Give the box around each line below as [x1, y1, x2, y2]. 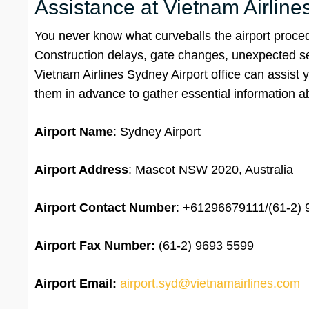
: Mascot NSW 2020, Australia [128, 163, 293, 177]
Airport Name [34, 125, 113, 139]
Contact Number [79, 201, 176, 215]
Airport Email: [34, 277, 117, 291]
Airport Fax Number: [34, 239, 155, 253]
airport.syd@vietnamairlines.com [120, 277, 300, 291]
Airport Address [34, 163, 128, 177]
